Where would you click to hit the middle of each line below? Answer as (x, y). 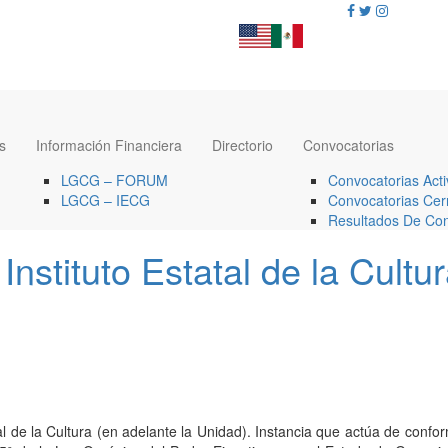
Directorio (242, 145)
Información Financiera (109, 145)
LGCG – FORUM (114, 180)
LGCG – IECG (105, 200)
